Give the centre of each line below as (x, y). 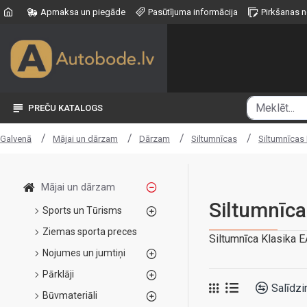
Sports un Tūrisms (82, 210)
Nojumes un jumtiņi (84, 253)
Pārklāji (58, 274)
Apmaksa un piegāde (83, 12)
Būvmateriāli (70, 295)
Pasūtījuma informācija (193, 12)
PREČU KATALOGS (65, 108)
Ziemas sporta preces (90, 232)
